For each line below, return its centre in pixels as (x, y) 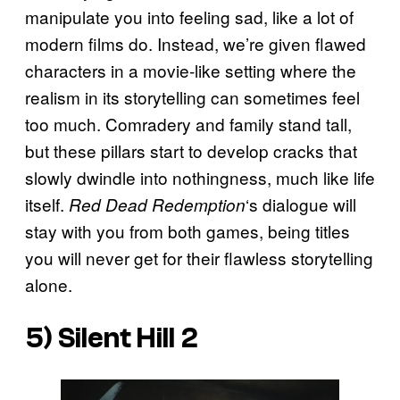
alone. (49, 284)
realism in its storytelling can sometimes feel (192, 96)
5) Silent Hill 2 (112, 339)
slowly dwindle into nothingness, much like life (200, 177)
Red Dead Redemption (157, 204)
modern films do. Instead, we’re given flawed (196, 43)
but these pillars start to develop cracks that (191, 150)
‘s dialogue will (301, 204)
